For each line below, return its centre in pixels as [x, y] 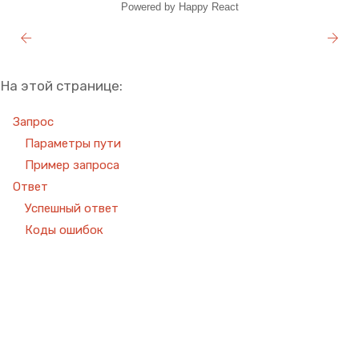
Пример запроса [72, 165]
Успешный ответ [72, 208]
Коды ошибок [64, 230]
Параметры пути [73, 143]
